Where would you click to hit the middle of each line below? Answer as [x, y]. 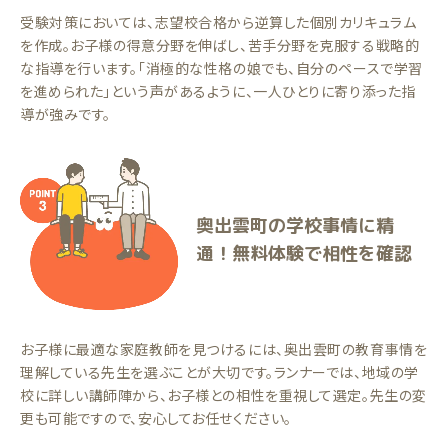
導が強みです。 [65, 114]
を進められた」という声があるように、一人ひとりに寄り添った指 [218, 91]
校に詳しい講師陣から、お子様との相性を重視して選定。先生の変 [223, 395]
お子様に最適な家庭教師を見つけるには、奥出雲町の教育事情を [224, 349]
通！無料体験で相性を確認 [304, 253]
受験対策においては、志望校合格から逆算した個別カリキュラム [218, 22]
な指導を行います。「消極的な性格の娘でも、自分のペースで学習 [221, 68]
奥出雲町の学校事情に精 [295, 225]
